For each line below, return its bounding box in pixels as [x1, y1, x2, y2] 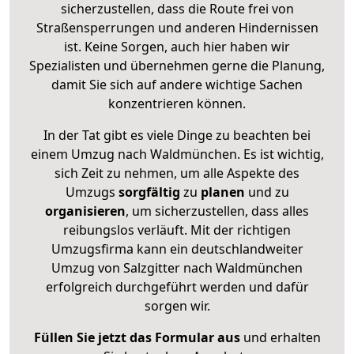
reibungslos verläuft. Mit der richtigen [63, 220, 291, 239]
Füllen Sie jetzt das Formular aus [33, 328, 240, 346]
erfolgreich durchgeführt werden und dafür [45, 277, 309, 296]
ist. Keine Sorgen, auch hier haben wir [64, 37, 290, 55]
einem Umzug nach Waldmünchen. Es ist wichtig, [30, 145, 324, 163]
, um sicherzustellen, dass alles [126, 201, 309, 220]
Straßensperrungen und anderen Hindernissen [36, 18, 318, 36]
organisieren [45, 201, 126, 220]
